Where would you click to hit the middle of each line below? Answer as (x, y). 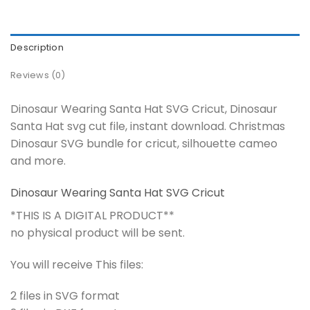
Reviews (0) (38, 75)
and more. (38, 161)
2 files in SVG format (65, 296)
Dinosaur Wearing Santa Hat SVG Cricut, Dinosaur (144, 109)
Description (37, 47)
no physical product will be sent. (98, 232)
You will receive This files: (77, 264)
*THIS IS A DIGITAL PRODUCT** (92, 215)
